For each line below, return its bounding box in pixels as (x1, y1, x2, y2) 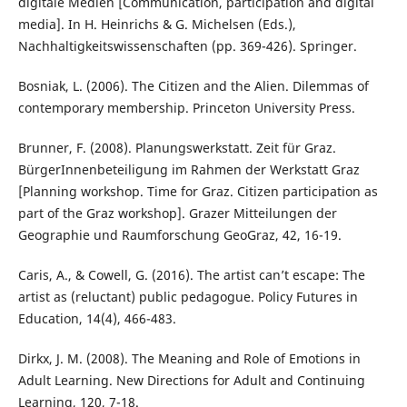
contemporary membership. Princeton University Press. (17, 98, 355, 116)
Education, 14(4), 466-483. (17, 309, 176, 327)
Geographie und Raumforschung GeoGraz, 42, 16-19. (17, 225, 342, 243)
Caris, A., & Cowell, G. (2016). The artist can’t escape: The (17, 265, 365, 283)
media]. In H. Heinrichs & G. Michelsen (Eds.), (17, 15, 296, 33)
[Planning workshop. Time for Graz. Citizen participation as (17, 182, 378, 200)
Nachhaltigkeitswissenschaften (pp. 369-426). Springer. (17, 36, 357, 55)
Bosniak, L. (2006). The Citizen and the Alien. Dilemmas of (17, 76, 369, 94)
